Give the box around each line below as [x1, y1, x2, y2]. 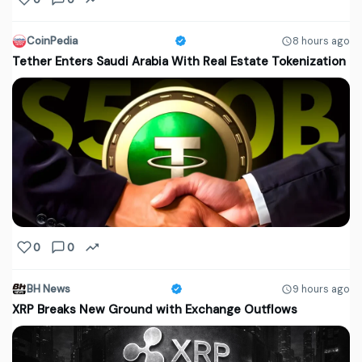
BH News [27, 282, 70, 297]
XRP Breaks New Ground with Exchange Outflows [12, 301, 297, 318]
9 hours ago [293, 282, 350, 296]
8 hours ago [293, 34, 350, 48]
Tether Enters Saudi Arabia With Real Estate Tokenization [12, 53, 346, 70]
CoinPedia [27, 34, 78, 48]
